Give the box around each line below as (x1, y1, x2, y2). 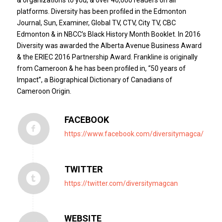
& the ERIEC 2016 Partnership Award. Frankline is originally (16, 53, 198, 61)
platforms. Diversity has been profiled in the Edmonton (16, 7, 186, 15)
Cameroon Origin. (16, 87, 71, 95)
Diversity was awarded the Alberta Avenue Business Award (16, 41, 202, 50)
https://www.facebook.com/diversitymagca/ (64, 129, 204, 138)
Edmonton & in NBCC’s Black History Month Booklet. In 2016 (16, 30, 201, 38)
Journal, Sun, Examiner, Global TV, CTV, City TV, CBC (16, 18, 176, 27)
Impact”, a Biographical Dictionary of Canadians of (16, 75, 172, 84)
